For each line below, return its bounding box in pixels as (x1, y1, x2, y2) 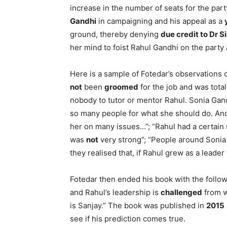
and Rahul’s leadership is (70, 187, 161, 197)
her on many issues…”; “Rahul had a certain (70, 122, 226, 131)
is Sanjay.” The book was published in (70, 201, 206, 210)
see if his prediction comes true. (70, 214, 185, 223)
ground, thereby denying (70, 29, 161, 39)
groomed (104, 82, 138, 92)
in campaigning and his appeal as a (96, 16, 224, 26)
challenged (161, 187, 202, 197)
